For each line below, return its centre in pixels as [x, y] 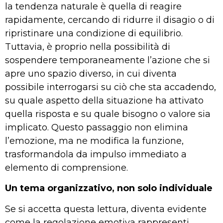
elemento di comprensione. [66, 168]
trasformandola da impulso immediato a [96, 155]
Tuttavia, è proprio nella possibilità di [88, 47]
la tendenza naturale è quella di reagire [93, 7]
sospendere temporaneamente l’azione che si [108, 60]
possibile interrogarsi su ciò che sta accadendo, [111, 87]
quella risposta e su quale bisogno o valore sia [108, 114]
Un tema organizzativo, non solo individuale [109, 188]
